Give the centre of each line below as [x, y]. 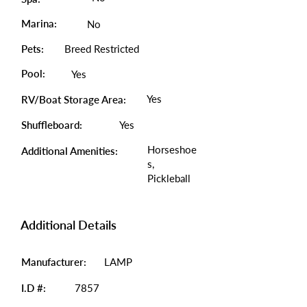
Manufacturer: [54, 262]
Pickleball [169, 178]
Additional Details [69, 225]
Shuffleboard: [52, 125]
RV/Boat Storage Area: [74, 99]
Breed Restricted [102, 49]
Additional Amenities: [71, 151]
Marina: [39, 23]
